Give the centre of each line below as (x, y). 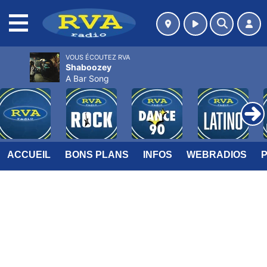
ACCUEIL (29, 155)
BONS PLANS (97, 155)
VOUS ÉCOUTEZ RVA (98, 57)
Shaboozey (89, 67)
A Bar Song (87, 78)
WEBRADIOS (217, 155)
